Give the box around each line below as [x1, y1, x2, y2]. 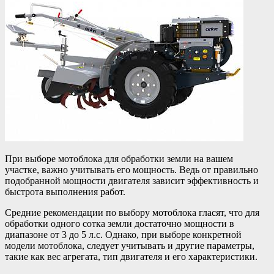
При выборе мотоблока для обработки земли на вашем [5, 154, 233, 165]
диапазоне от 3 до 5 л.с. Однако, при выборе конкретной [5, 229, 242, 240]
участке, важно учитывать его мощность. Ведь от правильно [5, 165, 258, 176]
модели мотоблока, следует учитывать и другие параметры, [5, 240, 254, 251]
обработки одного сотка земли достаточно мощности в [5, 218, 234, 229]
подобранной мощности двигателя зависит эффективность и [5, 176, 259, 187]
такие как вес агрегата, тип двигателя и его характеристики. [5, 251, 257, 262]
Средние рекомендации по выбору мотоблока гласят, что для [5, 207, 259, 218]
